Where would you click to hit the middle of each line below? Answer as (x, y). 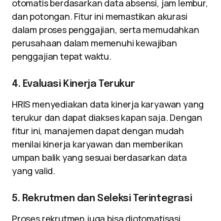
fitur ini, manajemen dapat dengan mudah (98, 131)
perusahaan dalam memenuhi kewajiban (94, 43)
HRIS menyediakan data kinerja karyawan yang (108, 104)
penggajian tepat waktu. (62, 56)
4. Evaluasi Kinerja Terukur (74, 84)
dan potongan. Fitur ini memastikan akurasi (100, 16)
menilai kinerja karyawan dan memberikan (97, 144)
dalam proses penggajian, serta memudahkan (106, 30)
